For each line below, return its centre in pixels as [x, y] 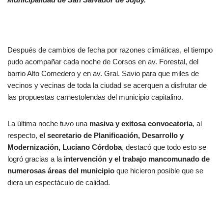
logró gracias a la [36, 159]
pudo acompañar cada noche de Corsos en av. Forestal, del [103, 62]
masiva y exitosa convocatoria [141, 124]
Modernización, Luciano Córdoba [65, 147]
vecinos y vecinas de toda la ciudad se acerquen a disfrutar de [107, 85]
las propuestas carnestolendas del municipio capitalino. [95, 97]
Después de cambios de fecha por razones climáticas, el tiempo [110, 50]
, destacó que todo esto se [164, 147]
